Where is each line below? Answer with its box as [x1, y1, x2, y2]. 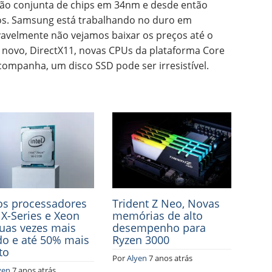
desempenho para [112, 220, 206, 235]
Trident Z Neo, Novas [112, 195, 220, 211]
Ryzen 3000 [112, 232, 170, 247]
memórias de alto [112, 208, 203, 223]
